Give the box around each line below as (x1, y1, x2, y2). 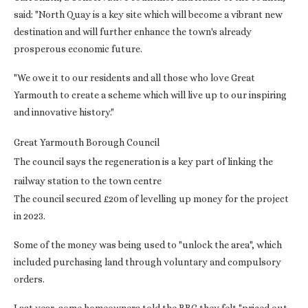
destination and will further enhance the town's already (14, 26, 252, 38)
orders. (14, 274, 45, 285)
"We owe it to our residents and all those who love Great (14, 72, 255, 84)
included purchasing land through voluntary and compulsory (14, 256, 281, 268)
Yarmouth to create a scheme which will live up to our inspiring (14, 89, 287, 101)
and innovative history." (14, 107, 114, 118)
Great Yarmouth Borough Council (14, 137, 159, 148)
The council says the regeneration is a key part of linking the (14, 156, 273, 168)
